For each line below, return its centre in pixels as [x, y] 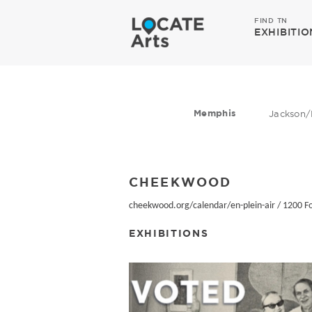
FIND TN [271, 21]
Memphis [215, 113]
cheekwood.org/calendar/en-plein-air [202, 205]
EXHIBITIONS [169, 233]
